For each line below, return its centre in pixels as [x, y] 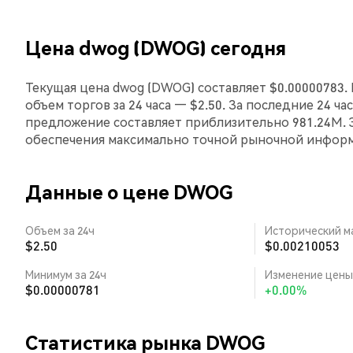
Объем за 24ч [60, 230]
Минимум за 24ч [66, 274]
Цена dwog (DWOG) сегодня [156, 48]
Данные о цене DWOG [129, 192]
